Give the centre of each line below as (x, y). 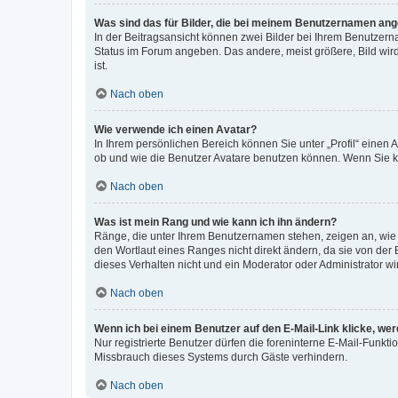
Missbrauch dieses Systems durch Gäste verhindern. (221, 357)
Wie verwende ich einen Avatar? (175, 129)
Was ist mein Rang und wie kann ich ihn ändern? (215, 222)
